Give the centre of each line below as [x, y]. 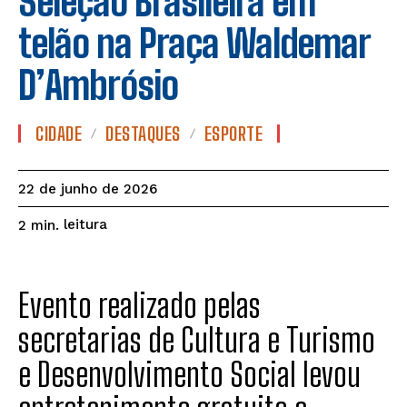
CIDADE [59, 134]
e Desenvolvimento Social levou [189, 375]
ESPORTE [233, 134]
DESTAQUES [143, 134]
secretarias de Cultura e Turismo [197, 340]
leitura [85, 225]
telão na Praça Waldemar [194, 44]
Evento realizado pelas [139, 306]
